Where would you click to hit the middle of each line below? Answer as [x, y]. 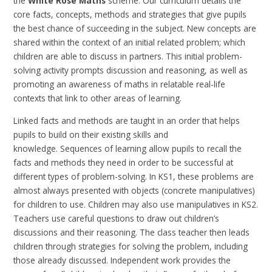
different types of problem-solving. [82, 176]
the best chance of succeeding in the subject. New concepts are [135, 29]
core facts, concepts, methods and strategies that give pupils [130, 15]
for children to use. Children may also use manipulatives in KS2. [136, 204]
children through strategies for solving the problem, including [131, 246]
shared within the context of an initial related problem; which [130, 42]
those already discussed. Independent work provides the [122, 260]
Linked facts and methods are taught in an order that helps [127, 120]
